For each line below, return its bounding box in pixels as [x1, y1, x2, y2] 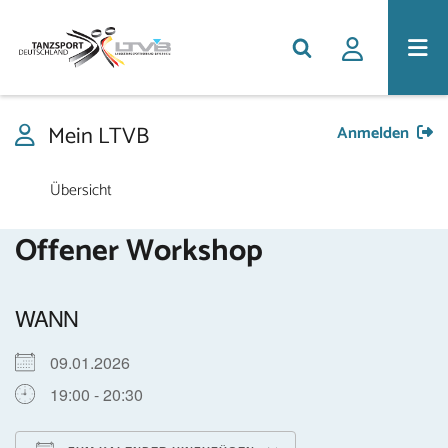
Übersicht [50, 178, 112, 204]
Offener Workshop [15, 227, 263, 276]
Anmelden [337, 120, 409, 147]
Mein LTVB [43, 118, 149, 155]
